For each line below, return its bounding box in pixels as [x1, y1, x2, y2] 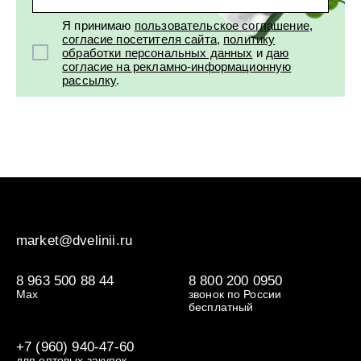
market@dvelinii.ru [15, 232, 133, 249]
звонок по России [188, 288, 282, 301]
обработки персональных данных [62, 45, 253, 60]
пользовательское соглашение [134, 18, 309, 32]
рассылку [62, 73, 117, 87]
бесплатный [188, 301, 254, 313]
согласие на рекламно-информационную [62, 59, 292, 73]
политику [223, 31, 276, 46]
